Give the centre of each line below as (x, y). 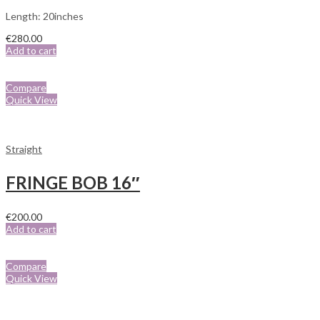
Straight (24, 149)
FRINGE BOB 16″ (73, 183)
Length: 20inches (45, 16)
